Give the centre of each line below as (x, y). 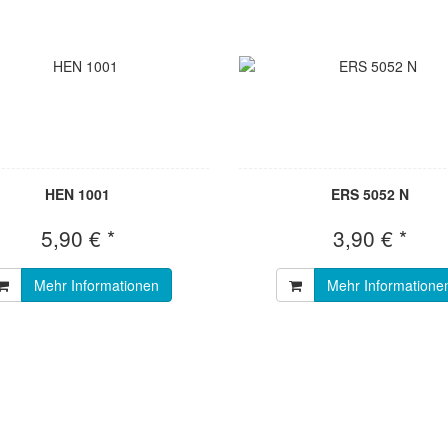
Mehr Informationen (97, 285)
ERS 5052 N (370, 194)
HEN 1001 (78, 194)
